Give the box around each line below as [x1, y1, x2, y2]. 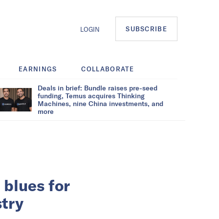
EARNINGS [19, 65, 57, 73]
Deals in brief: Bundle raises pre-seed [38, 83, 157, 92]
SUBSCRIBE [126, 25, 167, 33]
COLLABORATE [81, 65, 134, 73]
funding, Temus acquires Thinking [38, 91, 145, 100]
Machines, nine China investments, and [38, 99, 163, 108]
